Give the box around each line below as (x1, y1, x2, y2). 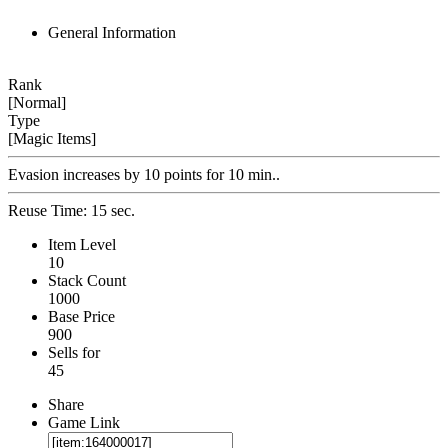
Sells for (48, 343, 100, 361)
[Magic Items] (8, 129, 96, 147)
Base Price (48, 307, 115, 325)
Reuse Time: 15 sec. (8, 201, 135, 219)
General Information (48, 23, 176, 41)
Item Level (48, 235, 116, 253)
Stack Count (48, 271, 126, 289)
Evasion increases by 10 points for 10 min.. (8, 165, 280, 183)
